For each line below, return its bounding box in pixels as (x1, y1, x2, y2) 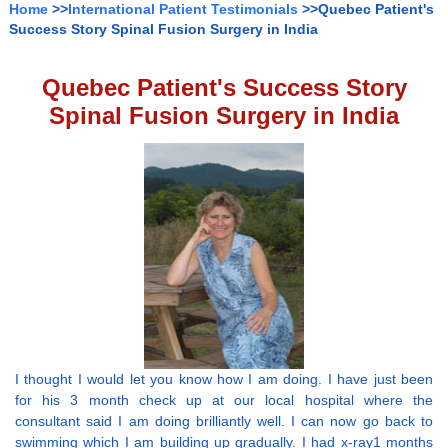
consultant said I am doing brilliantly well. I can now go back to (15, 413, 433, 430)
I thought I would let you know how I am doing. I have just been (15, 371, 433, 388)
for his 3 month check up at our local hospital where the (15, 392, 433, 409)
